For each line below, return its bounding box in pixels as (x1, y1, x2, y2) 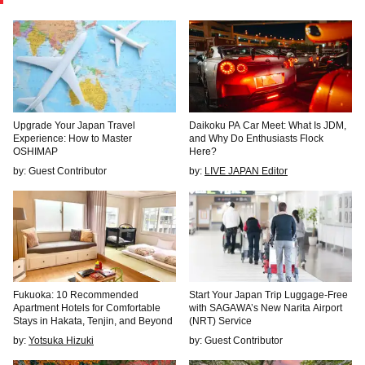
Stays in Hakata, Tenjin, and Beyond (13, 315, 173, 328)
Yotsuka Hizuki (29, 335, 94, 347)
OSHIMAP (13, 145, 58, 157)
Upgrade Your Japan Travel (13, 119, 135, 131)
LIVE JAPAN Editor (204, 165, 288, 177)
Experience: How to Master (13, 132, 132, 144)
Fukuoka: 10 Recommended (13, 289, 139, 301)
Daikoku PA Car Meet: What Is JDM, (189, 119, 346, 131)
